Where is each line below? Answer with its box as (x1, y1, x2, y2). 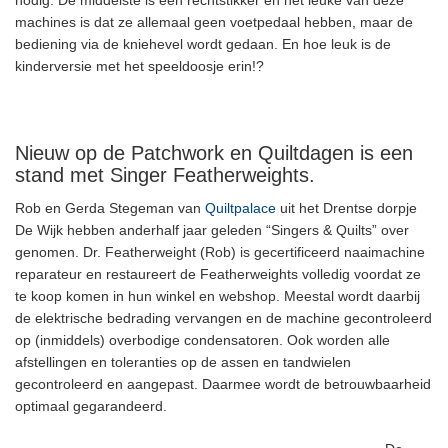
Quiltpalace (205, 200, 276, 216)
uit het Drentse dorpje (276, 200, 417, 216)
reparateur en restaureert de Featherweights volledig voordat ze (15, 266, 421, 282)
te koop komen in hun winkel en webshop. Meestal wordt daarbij (15, 288, 420, 304)
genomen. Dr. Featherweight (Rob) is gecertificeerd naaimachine (15, 244, 425, 260)
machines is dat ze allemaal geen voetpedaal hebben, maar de (15, 14, 413, 30)
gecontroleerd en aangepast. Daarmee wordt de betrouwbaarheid (15, 376, 431, 392)
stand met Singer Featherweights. (15, 164, 315, 186)
